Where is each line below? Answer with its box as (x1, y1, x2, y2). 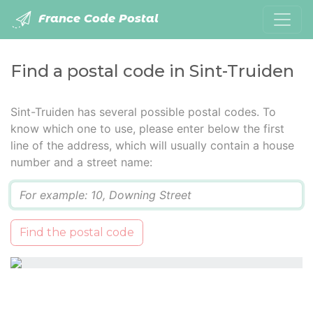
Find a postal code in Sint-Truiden (10, 61, 294, 81)
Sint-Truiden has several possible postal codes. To (10, 105, 276, 119)
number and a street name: (10, 155, 152, 169)
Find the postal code (20, 226, 134, 239)
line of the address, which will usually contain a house (10, 138, 294, 152)
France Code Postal (35, 12, 159, 26)
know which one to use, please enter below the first (10, 122, 284, 136)
